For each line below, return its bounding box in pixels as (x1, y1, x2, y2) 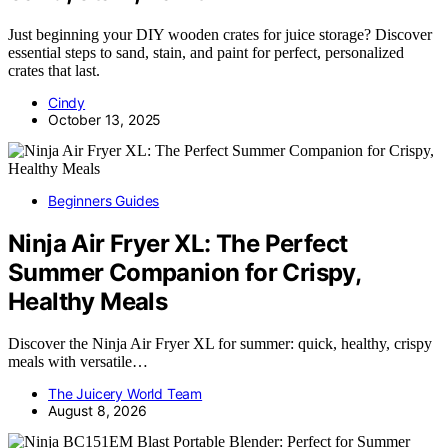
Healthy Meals (8, 286, 168, 316)
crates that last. (8, 61, 100, 79)
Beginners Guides (48, 191, 160, 209)
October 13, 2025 (48, 110, 162, 128)
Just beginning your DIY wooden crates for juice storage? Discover (8, 25, 432, 43)
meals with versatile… (8, 353, 148, 371)
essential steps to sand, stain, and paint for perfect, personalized (8, 43, 404, 61)
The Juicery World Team (48, 385, 203, 403)
